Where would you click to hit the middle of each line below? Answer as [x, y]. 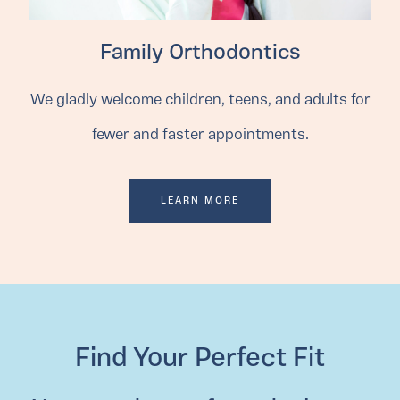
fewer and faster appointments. [200, 136]
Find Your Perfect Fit [200, 360]
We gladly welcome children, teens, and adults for [200, 101]
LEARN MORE [200, 202]
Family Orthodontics [200, 54]
